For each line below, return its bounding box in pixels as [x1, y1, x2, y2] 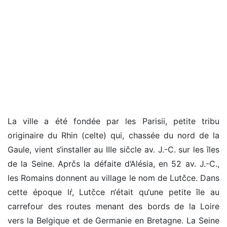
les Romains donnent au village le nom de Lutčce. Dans [8, 173, 219, 183]
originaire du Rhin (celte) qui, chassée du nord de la [8, 130, 219, 141]
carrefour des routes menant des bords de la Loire [8, 201, 219, 212]
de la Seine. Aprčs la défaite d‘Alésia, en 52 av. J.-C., [8, 159, 219, 169]
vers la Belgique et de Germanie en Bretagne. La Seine [8, 215, 219, 226]
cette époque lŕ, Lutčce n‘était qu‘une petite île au [8, 187, 219, 198]
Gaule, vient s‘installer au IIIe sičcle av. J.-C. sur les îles [8, 144, 219, 155]
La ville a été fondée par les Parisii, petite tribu [8, 116, 219, 127]
